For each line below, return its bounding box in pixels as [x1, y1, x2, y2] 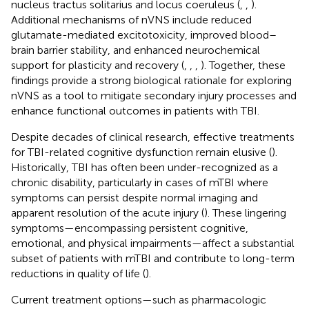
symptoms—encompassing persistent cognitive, [11, 221, 248, 235]
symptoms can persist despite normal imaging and [11, 190, 258, 204]
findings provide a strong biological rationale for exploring [11, 73, 292, 87]
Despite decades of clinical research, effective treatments [11, 130, 295, 143]
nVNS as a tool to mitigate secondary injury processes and [11, 88, 297, 102]
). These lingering [204, 206, 286, 219]
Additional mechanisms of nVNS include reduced [11, 12, 252, 26]
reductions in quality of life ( [11, 266, 146, 280]
